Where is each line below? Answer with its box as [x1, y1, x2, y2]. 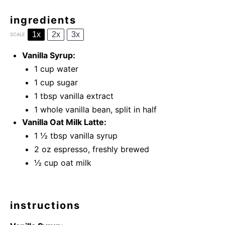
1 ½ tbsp [34, 131, 67, 141]
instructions [10, 199, 80, 211]
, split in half [110, 104, 157, 115]
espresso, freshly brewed [51, 144, 149, 154]
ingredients [10, 14, 76, 26]
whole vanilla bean [40, 104, 110, 115]
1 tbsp [34, 91, 57, 101]
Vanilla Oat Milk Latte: [22, 117, 106, 127]
